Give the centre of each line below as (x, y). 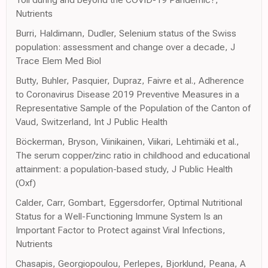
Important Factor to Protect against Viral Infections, (121, 230)
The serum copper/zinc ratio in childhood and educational (133, 155)
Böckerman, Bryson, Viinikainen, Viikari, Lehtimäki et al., (127, 141)
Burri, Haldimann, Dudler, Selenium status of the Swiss (126, 33)
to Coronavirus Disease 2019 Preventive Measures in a (127, 94)
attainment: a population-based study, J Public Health (124, 169)
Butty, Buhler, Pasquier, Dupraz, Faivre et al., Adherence (130, 80)
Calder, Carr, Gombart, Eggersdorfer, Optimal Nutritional (129, 202)
